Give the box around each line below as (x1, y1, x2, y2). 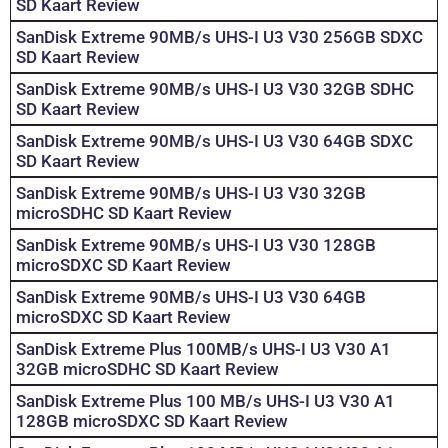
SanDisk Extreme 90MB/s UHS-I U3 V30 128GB (16, 235, 376, 256)
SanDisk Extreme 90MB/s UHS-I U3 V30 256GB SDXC (16, 27, 423, 48)
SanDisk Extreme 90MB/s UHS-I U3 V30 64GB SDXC (16, 131, 413, 152)
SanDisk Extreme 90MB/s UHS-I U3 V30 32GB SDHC (16, 79, 414, 100)
